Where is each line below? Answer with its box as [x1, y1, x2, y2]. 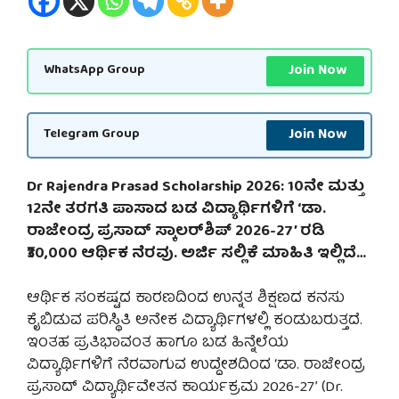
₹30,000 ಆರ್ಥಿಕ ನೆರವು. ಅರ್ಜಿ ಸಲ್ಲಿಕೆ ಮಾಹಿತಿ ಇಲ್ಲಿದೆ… [27, 240, 366, 267]
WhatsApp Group [44, 59, 145, 83]
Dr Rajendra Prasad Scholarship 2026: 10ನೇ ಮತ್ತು [27, 174, 364, 200]
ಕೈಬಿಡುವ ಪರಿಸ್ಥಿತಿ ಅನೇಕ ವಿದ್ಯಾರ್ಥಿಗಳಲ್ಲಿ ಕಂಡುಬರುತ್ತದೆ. [27, 308, 362, 335]
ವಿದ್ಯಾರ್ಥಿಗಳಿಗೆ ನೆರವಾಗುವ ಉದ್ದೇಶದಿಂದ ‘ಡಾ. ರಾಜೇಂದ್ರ [27, 353, 365, 379]
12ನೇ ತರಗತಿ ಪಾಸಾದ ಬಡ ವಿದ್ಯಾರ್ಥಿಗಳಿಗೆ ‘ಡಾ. [27, 196, 326, 223]
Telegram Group [44, 123, 140, 147]
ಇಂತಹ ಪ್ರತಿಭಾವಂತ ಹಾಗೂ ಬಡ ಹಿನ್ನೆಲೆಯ [27, 330, 289, 357]
